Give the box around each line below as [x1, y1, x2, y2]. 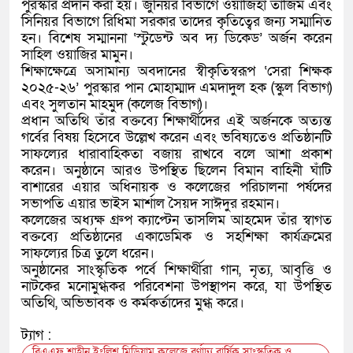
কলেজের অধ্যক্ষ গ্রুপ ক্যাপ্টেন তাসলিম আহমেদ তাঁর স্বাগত [21, 211, 332, 230]
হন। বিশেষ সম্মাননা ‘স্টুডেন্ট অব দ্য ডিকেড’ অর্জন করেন [21, 29, 332, 48]
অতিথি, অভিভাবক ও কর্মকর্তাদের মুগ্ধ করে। [21, 294, 244, 313]
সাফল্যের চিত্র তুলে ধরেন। [21, 244, 154, 263]
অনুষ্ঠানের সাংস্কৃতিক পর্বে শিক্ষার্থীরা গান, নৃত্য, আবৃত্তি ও [21, 261, 332, 280]
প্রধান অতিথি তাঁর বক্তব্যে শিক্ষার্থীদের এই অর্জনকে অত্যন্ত [21, 112, 332, 131]
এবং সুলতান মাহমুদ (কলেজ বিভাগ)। [21, 95, 208, 114]
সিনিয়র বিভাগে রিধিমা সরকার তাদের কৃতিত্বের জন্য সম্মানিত [21, 13, 332, 32]
